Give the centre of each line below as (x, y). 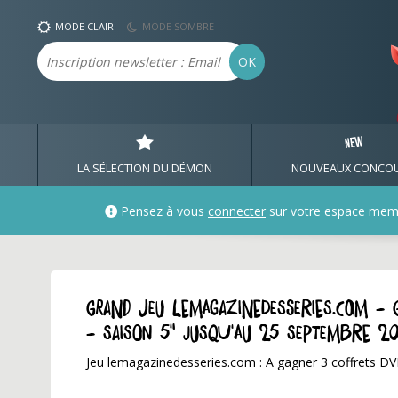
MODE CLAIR (84, 26)
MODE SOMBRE (178, 26)
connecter (237, 211)
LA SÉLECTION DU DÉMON (145, 168)
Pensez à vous (163, 211)
